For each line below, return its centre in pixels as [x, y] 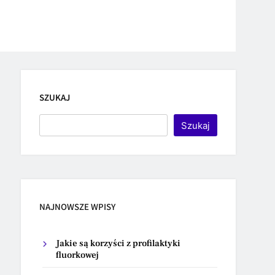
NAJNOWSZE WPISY [78, 207]
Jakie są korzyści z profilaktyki [118, 243]
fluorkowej [78, 255]
